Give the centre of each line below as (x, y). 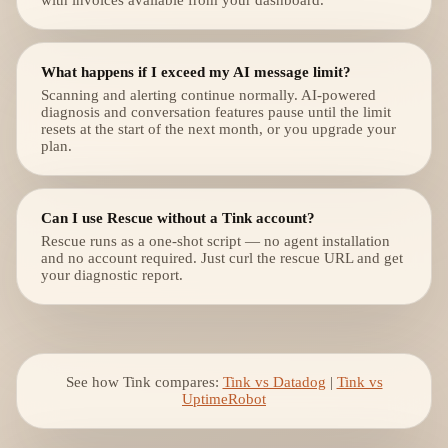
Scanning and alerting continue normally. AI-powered (208, 95)
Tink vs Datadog (274, 382)
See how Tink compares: (142, 382)
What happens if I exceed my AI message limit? (196, 71)
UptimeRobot (224, 399)
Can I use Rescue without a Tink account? (178, 217)
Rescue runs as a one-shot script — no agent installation (215, 241)
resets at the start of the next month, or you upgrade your (218, 129)
